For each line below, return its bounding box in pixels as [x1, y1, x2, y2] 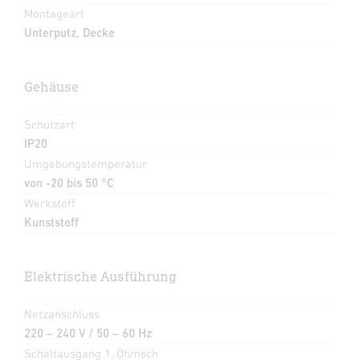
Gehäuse [24, 77, 79, 95]
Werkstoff [24, 195, 76, 210]
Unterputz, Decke [24, 25, 115, 39]
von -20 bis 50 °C [24, 175, 114, 190]
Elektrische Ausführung [24, 267, 177, 284]
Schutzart [24, 117, 75, 131]
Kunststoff [24, 215, 79, 229]
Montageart [24, 6, 84, 20]
